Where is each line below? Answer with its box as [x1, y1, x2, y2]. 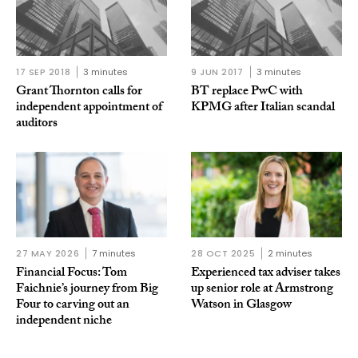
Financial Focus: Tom [16, 262, 127, 284]
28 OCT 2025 [191, 246, 256, 260]
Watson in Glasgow [191, 294, 292, 316]
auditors [16, 113, 58, 136]
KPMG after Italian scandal [191, 97, 335, 120]
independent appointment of [16, 97, 162, 120]
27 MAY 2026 [16, 246, 80, 260]
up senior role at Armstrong [191, 278, 333, 300]
